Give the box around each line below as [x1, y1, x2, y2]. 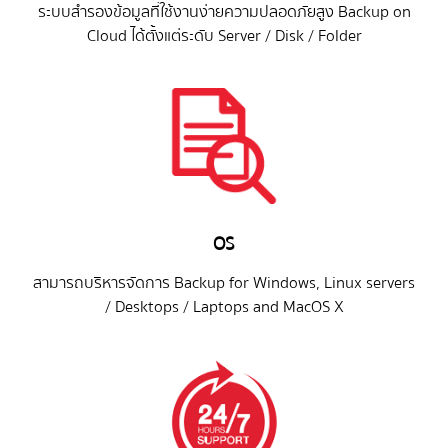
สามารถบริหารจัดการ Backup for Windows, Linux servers [33, 270, 415, 297]
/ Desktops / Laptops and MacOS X [104, 294, 344, 321]
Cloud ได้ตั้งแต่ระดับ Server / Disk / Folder [86, 22, 362, 49]
